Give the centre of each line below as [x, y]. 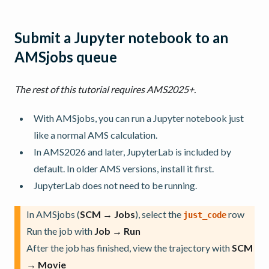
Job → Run [117, 231]
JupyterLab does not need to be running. [115, 185]
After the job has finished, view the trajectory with [129, 247]
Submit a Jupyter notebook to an [121, 37]
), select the [159, 214]
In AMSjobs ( [53, 214]
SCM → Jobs [107, 214]
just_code [205, 215]
